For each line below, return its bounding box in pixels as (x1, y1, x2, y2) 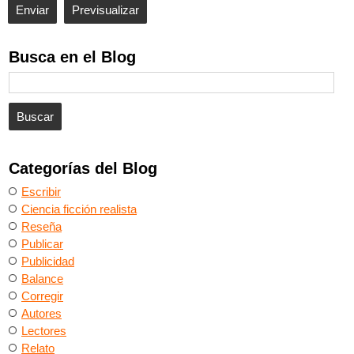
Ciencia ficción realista (21, 202, 137, 217)
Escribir (21, 185, 61, 199)
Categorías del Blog (9, 160, 157, 178)
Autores (21, 307, 62, 321)
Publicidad (21, 254, 74, 269)
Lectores (21, 324, 66, 338)
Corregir (21, 289, 63, 303)
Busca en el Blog (9, 48, 136, 66)
